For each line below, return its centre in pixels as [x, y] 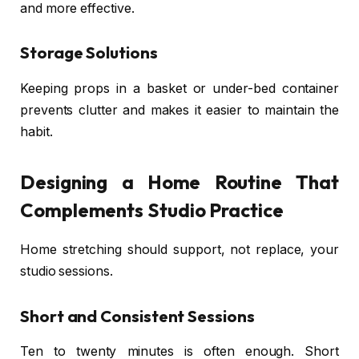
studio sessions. [67, 271]
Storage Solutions [89, 53]
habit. [36, 131]
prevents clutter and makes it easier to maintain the [179, 110]
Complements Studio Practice [152, 210]
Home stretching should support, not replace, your [179, 249]
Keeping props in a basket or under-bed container [179, 88]
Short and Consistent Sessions [137, 316]
